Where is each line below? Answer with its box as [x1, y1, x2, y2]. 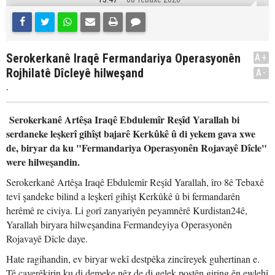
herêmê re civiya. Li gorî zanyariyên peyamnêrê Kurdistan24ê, [6, 204, 247, 217]
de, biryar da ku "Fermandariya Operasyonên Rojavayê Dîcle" [6, 141, 267, 155]
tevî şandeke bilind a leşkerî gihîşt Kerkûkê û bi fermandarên [6, 190, 240, 203]
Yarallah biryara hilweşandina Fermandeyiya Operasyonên [6, 218, 232, 231]
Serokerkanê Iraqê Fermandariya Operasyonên [6, 51, 241, 66]
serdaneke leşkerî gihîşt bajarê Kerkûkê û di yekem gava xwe [6, 126, 255, 141]
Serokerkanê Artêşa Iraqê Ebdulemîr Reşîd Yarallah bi [6, 112, 239, 126]
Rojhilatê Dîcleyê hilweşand [6, 66, 144, 80]
